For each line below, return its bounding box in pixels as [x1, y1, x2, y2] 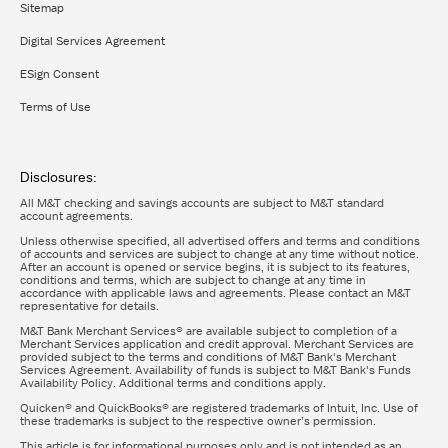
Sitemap [20, 2, 64, 15]
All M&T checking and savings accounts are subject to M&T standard [20, 195, 384, 212]
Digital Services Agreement [20, 35, 165, 48]
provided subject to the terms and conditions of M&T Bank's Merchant [20, 349, 396, 366]
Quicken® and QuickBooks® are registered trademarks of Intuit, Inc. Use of [20, 400, 418, 417]
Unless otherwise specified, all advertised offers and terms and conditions [20, 233, 420, 250]
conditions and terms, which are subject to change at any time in [20, 272, 366, 289]
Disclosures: [20, 168, 97, 187]
